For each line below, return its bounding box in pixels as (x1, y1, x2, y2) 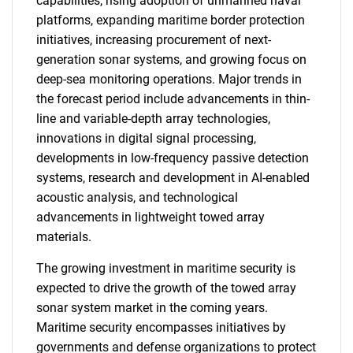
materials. (36, 229, 91, 244)
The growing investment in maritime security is (36, 261, 295, 276)
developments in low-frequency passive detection (36, 150, 309, 165)
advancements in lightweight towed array (36, 210, 265, 225)
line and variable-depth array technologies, (36, 111, 270, 126)
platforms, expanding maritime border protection (36, 13, 305, 28)
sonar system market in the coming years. (36, 300, 268, 315)
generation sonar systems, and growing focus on (36, 52, 307, 67)
